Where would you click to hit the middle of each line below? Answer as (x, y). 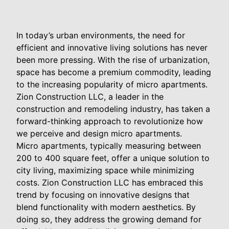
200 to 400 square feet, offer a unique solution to (113, 158)
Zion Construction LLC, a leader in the (90, 96)
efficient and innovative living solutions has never (112, 47)
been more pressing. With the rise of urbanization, (113, 60)
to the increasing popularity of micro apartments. (112, 84)
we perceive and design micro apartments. (99, 133)
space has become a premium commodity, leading (114, 72)
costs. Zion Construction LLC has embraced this (110, 182)
